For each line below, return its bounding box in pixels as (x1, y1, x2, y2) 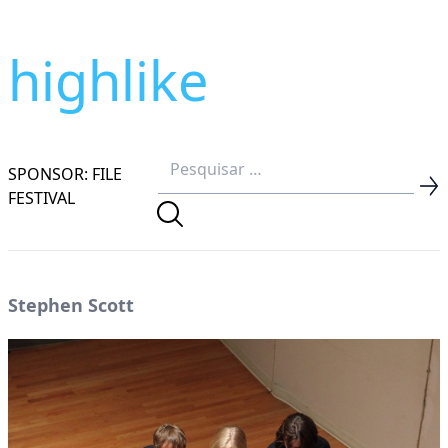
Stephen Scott (8, 293, 134, 317)
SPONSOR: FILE (8, 162, 122, 185)
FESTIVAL (8, 186, 75, 209)
